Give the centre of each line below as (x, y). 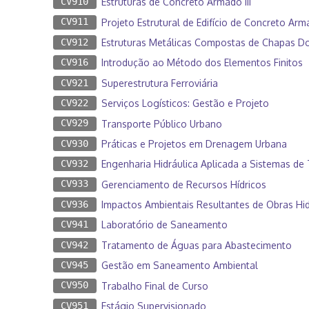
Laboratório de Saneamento (164, 225)
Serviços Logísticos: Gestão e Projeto (185, 103)
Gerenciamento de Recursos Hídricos (183, 184)
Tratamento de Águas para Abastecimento (196, 245)
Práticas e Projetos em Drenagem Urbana (194, 143)
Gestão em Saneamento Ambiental (179, 266)
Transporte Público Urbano (161, 123)
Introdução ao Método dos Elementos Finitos (202, 63)
